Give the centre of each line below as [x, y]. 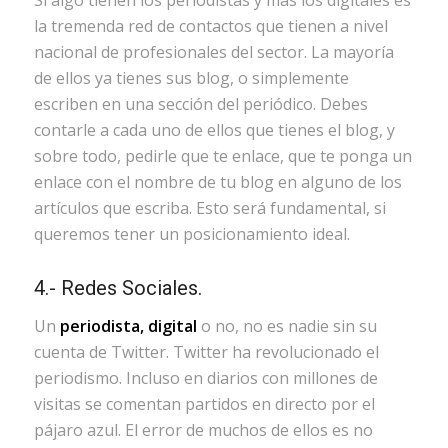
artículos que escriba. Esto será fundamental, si [209, 208]
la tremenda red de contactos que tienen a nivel [210, 26]
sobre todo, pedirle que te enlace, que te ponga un [222, 156]
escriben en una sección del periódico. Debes [200, 104]
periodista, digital [128, 325]
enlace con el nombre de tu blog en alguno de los [217, 182]
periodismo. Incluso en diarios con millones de [205, 377]
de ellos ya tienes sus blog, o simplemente [191, 78]
